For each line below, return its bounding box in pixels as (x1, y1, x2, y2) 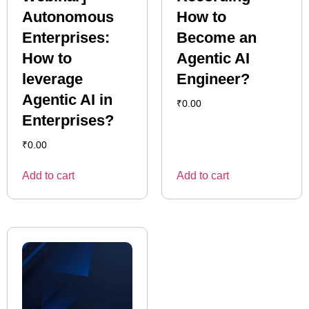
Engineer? (177, 70, 250, 88)
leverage (22, 70, 83, 88)
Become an (177, 28, 257, 46)
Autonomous (22, 8, 114, 26)
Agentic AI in (22, 90, 112, 108)
